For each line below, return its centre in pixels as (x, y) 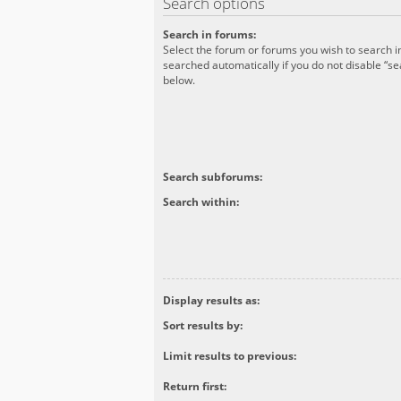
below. (179, 81)
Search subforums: (213, 177)
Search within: (201, 202)
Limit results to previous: (230, 356)
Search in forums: (209, 35)
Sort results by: (203, 326)
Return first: (195, 387)
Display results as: (211, 301)
